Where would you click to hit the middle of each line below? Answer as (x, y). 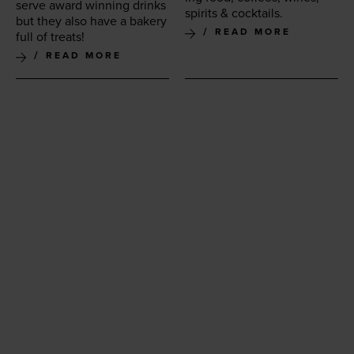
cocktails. (256, 14)
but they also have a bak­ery (91, 22)
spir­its (203, 14)
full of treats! (50, 38)
